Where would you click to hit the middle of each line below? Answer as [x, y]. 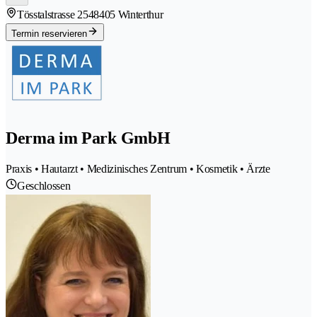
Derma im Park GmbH [88, 138]
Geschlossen [44, 186]
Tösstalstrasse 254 [56, 15]
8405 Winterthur [128, 15]
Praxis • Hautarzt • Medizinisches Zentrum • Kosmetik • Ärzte [138, 169]
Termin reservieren [49, 34]
